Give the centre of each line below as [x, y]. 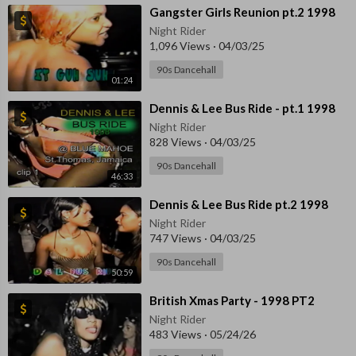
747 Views [177, 238]
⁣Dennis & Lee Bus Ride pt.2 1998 [239, 205]
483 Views [177, 335]
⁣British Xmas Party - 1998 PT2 [232, 301]
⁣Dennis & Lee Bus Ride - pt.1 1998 [242, 108]
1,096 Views [181, 45]
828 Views [177, 141]
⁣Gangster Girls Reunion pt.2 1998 [242, 12]
